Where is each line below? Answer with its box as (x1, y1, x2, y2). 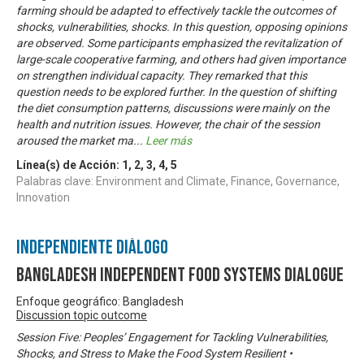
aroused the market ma (16, 133, 133, 147)
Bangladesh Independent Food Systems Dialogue (16, 262, 344, 287)
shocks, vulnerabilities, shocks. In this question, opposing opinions (16, 19, 347, 33)
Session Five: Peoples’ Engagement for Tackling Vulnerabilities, (16, 330, 328, 344)
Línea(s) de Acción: (16, 158, 122, 171)
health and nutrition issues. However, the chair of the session (16, 117, 320, 131)
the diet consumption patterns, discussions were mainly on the (16, 101, 329, 115)
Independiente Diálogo (16, 235, 168, 259)
